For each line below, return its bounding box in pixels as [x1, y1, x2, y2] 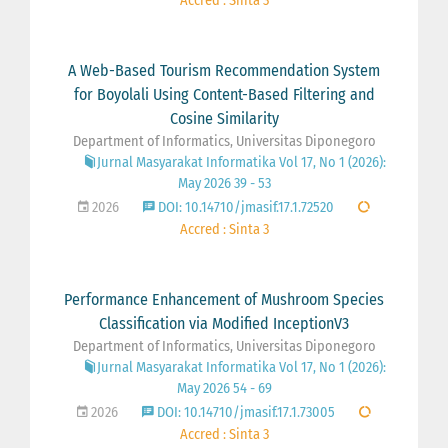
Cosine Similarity [169, 108, 279, 128]
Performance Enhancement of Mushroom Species [64, 289, 384, 309]
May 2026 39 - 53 [177, 174, 271, 192]
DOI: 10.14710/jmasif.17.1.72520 [155, 198, 334, 216]
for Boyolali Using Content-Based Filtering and [73, 84, 375, 104]
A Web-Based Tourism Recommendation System [68, 60, 380, 80]
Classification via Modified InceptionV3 [99, 313, 349, 333]
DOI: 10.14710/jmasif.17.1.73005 [154, 403, 335, 421]
